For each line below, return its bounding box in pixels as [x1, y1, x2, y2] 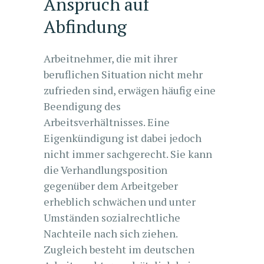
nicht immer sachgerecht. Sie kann [44, 147, 212, 161]
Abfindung [44, 15, 127, 38]
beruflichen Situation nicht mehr [44, 67, 203, 81]
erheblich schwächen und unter [44, 194, 196, 209]
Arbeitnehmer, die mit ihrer [44, 51, 177, 65]
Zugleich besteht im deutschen [44, 242, 194, 256]
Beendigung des [44, 99, 121, 113]
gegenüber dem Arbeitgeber [44, 179, 178, 193]
